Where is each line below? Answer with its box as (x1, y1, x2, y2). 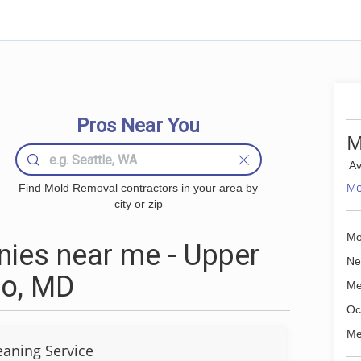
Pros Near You (77, 114, 201, 137)
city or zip (114, 197, 163, 210)
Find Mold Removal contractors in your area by (19, 181, 259, 194)
